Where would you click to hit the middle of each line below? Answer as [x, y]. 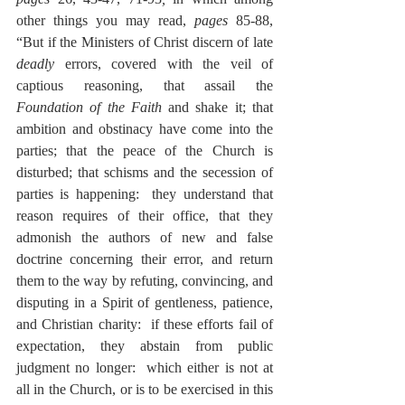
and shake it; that [217, 107]
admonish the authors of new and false [145, 237]
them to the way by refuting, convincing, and [145, 280]
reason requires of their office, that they [145, 215]
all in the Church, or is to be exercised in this [145, 389]
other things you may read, [105, 20]
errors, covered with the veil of [164, 63]
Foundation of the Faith [89, 107]
